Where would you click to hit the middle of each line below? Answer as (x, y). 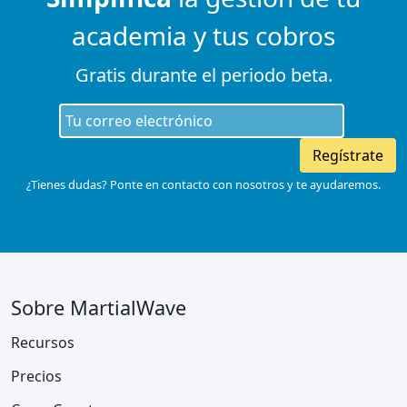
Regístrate (348, 155)
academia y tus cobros (203, 35)
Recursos (43, 342)
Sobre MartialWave (99, 308)
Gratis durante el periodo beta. (203, 75)
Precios (36, 377)
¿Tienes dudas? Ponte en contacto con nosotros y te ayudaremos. (203, 184)
